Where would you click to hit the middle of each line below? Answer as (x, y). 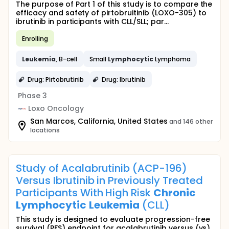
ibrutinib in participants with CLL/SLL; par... (92, 21)
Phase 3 (32, 96)
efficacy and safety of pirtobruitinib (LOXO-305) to (111, 13)
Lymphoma (172, 59)
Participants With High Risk (85, 193)
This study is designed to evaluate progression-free (113, 219)
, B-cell (66, 59)
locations (45, 130)
